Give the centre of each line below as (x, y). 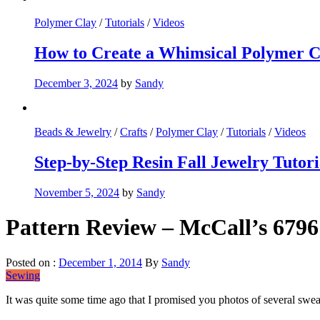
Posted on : (32, 262)
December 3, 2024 (76, 84)
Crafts (134, 132)
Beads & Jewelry (73, 132)
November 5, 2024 (77, 192)
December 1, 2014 (100, 262)
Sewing (23, 275)
